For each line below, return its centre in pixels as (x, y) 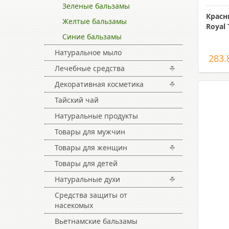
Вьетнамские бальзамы (96, 221)
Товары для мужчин (90, 132)
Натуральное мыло (88, 52)
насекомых (74, 205)
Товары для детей (86, 163)
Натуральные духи (87, 179)
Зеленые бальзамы (96, 6)
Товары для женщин (91, 147)
